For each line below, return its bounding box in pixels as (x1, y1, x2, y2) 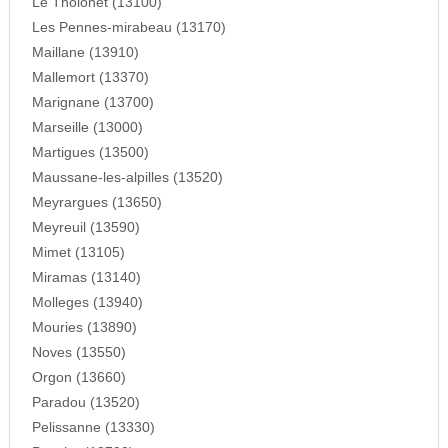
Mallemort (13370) (31, 70, 149, 86)
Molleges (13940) (31, 295, 143, 311)
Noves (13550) (31, 345, 126, 361)
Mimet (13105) (31, 245, 125, 261)
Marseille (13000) (31, 120, 143, 136)
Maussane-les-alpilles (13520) (31, 170, 223, 186)
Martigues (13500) (31, 145, 149, 161)
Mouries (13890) (31, 320, 137, 336)
